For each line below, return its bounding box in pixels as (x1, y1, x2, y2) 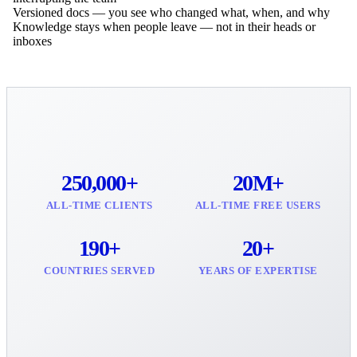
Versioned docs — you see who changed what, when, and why (13, 5, 330, 19)
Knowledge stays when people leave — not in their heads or (13, 19, 316, 33)
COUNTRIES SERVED (44, 264, 155, 277)
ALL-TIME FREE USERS (194, 198, 321, 211)
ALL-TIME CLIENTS (45, 198, 153, 211)
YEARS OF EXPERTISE (198, 264, 318, 277)
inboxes (13, 33, 52, 48)
